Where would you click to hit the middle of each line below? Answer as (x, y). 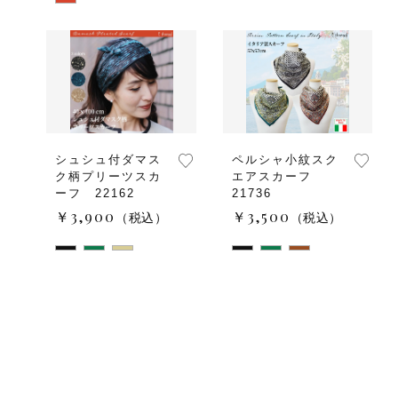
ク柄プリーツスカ (108, 176)
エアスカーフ (278, 176)
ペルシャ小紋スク (285, 159)
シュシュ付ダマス (108, 159)
